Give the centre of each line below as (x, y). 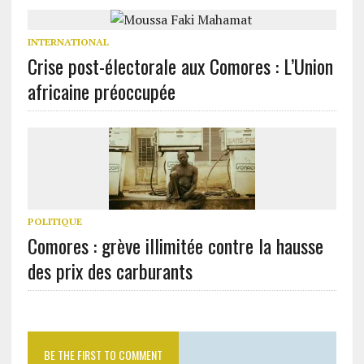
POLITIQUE (54, 221)
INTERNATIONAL (68, 41)
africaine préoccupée (101, 91)
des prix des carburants (110, 270)
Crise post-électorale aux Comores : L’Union (180, 65)
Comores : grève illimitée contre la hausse (175, 245)
